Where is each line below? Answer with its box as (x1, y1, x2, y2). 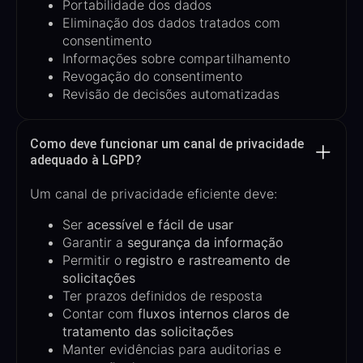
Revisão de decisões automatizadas (62, 85, 280, 102)
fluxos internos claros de (138, 305, 289, 322)
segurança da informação (127, 233, 284, 250)
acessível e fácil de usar (87, 216, 233, 233)
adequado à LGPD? (30, 152, 142, 168)
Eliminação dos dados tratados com (62, 14, 280, 31)
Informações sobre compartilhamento (62, 49, 290, 66)
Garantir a (62, 233, 127, 250)
